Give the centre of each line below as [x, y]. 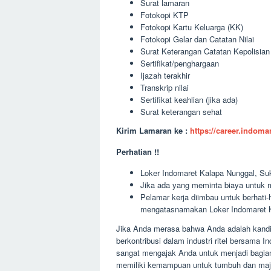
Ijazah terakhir [165, 75]
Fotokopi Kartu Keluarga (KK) [192, 27]
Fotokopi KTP [165, 15]
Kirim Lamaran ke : [153, 130]
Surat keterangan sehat [181, 111]
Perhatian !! [138, 152]
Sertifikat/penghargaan [180, 63]
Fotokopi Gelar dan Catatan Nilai [197, 39]
